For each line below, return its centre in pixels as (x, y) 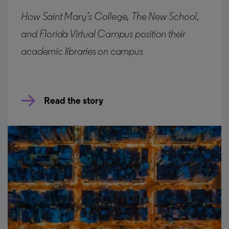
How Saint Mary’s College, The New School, (110, 17)
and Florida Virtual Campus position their (103, 35)
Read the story (74, 102)
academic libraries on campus (82, 52)
